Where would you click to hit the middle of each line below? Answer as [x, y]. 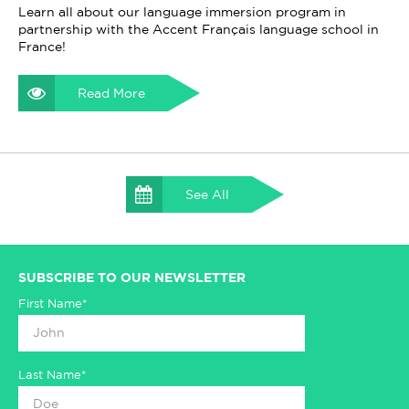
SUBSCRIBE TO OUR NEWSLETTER [132, 279]
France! [42, 48]
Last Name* [52, 376]
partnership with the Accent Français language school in [199, 31]
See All [207, 196]
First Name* [53, 305]
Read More [111, 94]
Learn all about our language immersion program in [182, 13]
